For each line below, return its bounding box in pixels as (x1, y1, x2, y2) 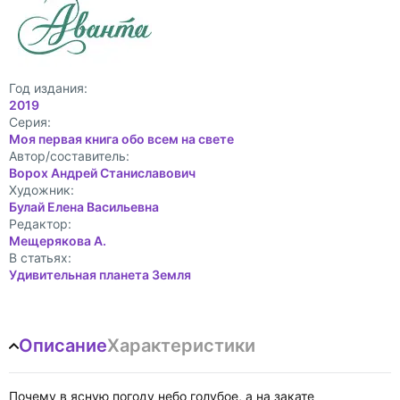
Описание (19, 335, 107, 356)
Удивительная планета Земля (9, 267, 191, 282)
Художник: (9, 182, 74, 197)
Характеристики (107, 335, 255, 356)
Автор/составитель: (9, 148, 129, 163)
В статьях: (9, 250, 71, 265)
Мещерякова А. (9, 233, 106, 248)
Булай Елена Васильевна (9, 199, 159, 214)
